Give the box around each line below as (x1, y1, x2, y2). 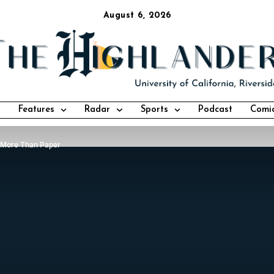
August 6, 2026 (103, 11, 171, 20)
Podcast (198, 105, 233, 115)
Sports (140, 105, 168, 115)
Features (18, 105, 54, 115)
